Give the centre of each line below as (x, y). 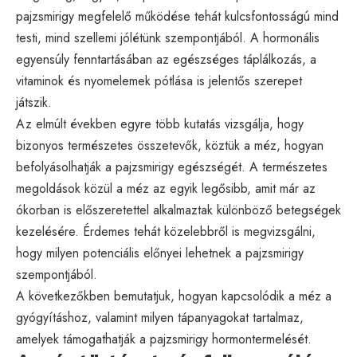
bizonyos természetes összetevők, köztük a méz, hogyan (170, 146)
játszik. (34, 103)
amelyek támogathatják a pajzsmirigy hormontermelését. (164, 339)
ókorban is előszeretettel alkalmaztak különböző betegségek (178, 210)
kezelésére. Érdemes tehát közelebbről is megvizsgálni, (166, 232)
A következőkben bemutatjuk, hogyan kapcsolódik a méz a (174, 296)
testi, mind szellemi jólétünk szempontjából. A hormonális (168, 38)
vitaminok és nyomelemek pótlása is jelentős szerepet (159, 81)
